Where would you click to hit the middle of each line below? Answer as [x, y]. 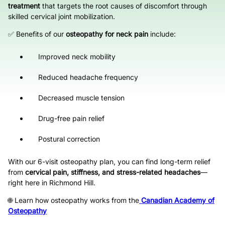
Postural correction [69, 139]
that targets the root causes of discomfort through [124, 6]
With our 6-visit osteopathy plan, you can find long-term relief [109, 161]
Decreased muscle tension [81, 98]
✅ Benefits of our [37, 34]
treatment [24, 6]
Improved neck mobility [77, 57]
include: [162, 34]
